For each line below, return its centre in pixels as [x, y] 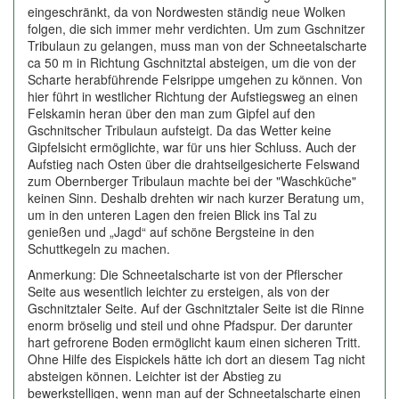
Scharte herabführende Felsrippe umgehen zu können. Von [195, 79]
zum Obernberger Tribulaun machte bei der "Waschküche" [192, 181]
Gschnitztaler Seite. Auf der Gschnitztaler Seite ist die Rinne [196, 308]
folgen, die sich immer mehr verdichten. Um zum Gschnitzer [196, 28]
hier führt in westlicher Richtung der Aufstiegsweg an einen [193, 96]
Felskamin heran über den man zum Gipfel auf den [171, 113]
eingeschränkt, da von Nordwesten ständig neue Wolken [187, 12]
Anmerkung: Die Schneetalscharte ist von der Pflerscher [185, 274]
